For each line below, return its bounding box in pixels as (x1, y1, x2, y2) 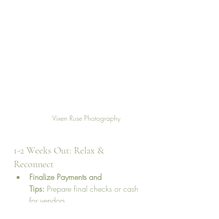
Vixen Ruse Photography (52, 113, 120, 123)
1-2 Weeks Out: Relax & (14, 145, 107, 157)
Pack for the (29, 207, 70, 218)
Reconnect (14, 158, 54, 171)
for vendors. (29, 195, 67, 206)
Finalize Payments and (29, 172, 104, 183)
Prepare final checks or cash (44, 183, 141, 195)
